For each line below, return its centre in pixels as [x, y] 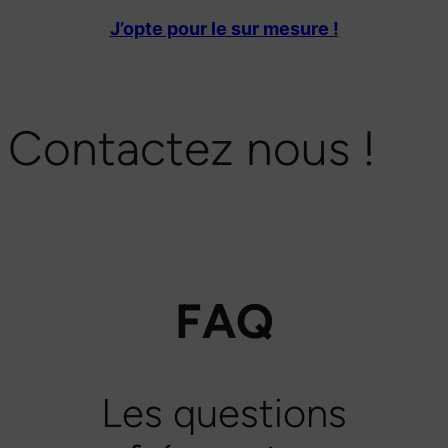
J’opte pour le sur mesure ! [224, 28]
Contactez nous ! [192, 147]
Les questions [224, 413]
